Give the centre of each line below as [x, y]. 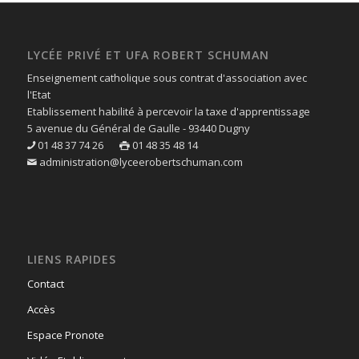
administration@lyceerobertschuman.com [139, 162]
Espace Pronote [65, 335]
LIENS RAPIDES [71, 260]
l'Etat [38, 95]
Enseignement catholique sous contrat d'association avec [167, 78]
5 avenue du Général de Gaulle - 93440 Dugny [138, 129]
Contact [45, 284]
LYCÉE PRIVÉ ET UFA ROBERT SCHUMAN [148, 55]
